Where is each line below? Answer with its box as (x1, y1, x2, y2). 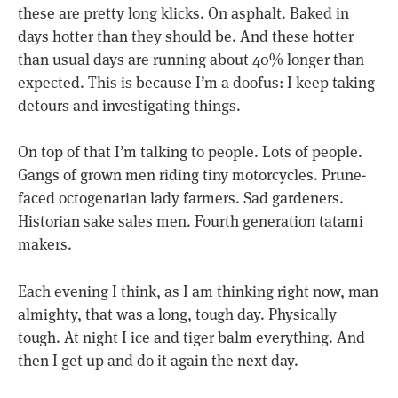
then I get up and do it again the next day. (18, 348, 298, 370)
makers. (18, 233, 72, 255)
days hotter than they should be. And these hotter (18, 24, 354, 46)
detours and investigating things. (18, 93, 241, 115)
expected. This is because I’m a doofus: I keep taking (18, 70, 375, 92)
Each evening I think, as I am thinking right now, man (18, 279, 378, 301)
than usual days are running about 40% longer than (18, 47, 364, 69)
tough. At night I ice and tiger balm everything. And (18, 325, 365, 347)
